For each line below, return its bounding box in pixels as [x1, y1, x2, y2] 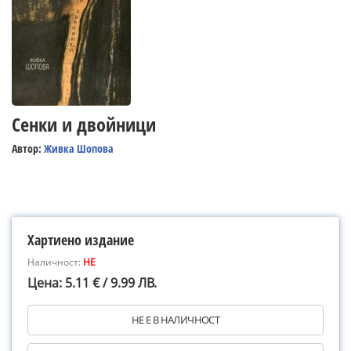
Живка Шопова [44, 141, 114, 156]
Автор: [12, 141, 44, 156]
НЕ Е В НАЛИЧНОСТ [131, 313, 220, 327]
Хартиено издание [27, 230, 134, 249]
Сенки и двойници [12, 111, 156, 137]
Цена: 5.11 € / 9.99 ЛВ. [27, 274, 157, 291]
